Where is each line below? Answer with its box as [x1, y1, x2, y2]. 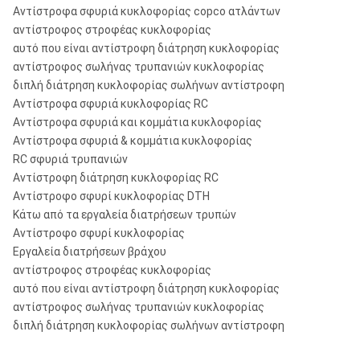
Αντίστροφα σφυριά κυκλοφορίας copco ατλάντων [13, 5, 280, 18]
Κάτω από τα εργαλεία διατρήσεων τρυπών [13, 208, 236, 221]
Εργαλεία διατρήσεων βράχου [13, 245, 166, 258]
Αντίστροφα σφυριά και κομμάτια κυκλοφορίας [13, 116, 262, 129]
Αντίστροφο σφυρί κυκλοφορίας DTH [13, 190, 210, 202]
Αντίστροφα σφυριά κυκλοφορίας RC [13, 97, 208, 110]
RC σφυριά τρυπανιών [13, 153, 128, 166]
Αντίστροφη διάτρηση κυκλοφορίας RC [13, 171, 219, 184]
